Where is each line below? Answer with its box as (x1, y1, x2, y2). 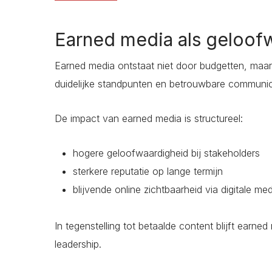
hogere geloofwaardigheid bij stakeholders (73, 147, 260, 160)
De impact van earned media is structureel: (55, 112, 243, 125)
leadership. (55, 238, 101, 251)
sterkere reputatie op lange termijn (73, 165, 223, 178)
